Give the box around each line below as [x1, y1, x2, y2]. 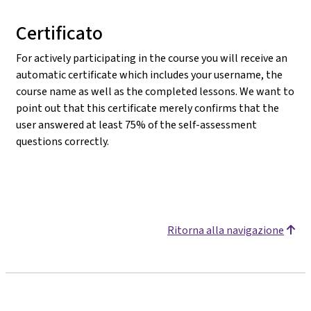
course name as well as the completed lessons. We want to [16, 83, 294, 99]
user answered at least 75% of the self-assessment [16, 117, 257, 132]
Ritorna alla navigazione [167, 222, 284, 237]
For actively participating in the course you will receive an [16, 50, 287, 65]
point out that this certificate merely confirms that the [16, 100, 279, 115]
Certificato [16, 19, 103, 46]
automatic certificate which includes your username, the [16, 67, 283, 82]
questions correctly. [16, 133, 109, 149]
